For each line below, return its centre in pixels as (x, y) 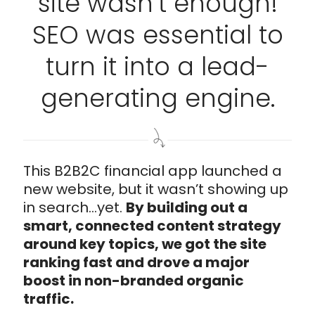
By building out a (187, 207)
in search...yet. (75, 207)
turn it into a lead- (157, 66)
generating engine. (157, 98)
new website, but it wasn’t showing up (156, 189)
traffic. (49, 298)
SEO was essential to (157, 35)
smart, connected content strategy (152, 225)
